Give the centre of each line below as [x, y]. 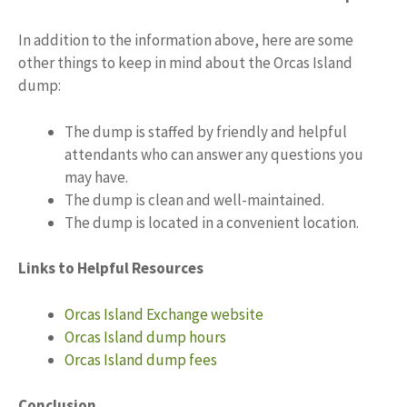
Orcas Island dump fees [141, 359]
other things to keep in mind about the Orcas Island [185, 63]
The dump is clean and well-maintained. [194, 199]
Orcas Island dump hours [145, 337]
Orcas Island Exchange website [164, 314]
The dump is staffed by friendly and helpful [206, 131]
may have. [96, 177]
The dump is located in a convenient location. [212, 222]
